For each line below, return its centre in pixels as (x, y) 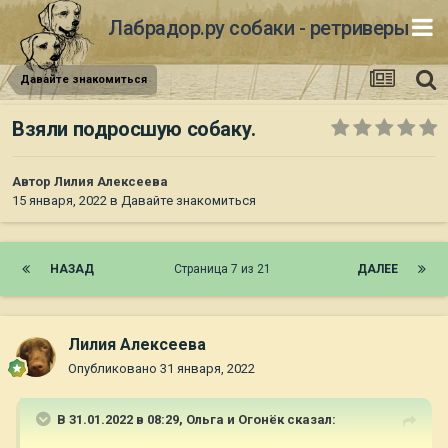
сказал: (310, 420)
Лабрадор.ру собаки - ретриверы (258, 27)
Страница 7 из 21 (225, 269)
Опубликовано (114, 369)
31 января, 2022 (207, 369)
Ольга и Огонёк (235, 420)
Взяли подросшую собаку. (134, 129)
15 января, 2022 (59, 201)
